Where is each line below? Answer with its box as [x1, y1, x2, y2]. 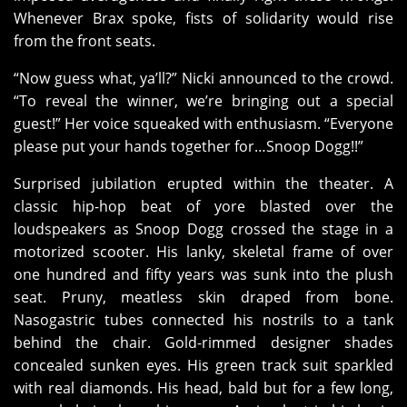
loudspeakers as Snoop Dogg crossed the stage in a [14, 219, 393, 240]
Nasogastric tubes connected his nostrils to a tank [14, 310, 393, 331]
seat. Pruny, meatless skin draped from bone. [14, 287, 393, 308]
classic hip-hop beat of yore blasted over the [14, 196, 393, 217]
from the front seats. [14, 31, 155, 52]
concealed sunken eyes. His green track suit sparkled [14, 355, 393, 376]
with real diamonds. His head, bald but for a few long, [14, 378, 393, 399]
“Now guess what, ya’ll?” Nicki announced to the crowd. [14, 68, 393, 89]
